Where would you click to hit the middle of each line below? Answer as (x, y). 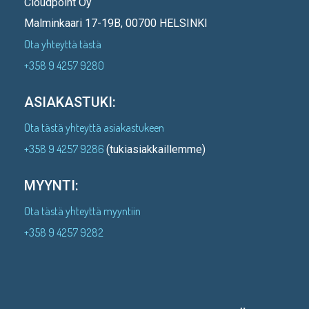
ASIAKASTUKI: (70, 102)
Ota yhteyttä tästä (63, 44)
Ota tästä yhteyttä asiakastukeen (94, 128)
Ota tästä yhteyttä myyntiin (82, 211)
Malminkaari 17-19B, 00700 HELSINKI (116, 23)
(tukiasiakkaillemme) (156, 150)
